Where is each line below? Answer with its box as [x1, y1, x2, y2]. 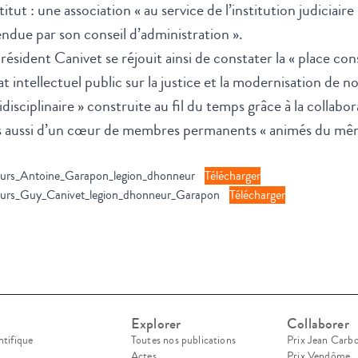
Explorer [130, 313, 181, 334]
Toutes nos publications [130, 332, 237, 348]
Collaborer [287, 313, 349, 334]
